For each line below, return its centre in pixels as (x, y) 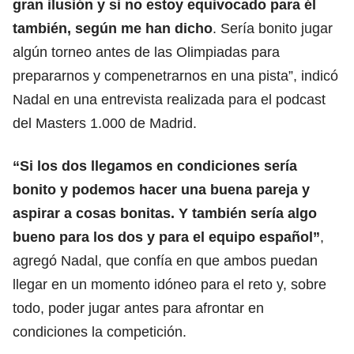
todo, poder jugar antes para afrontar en (138, 308)
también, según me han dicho (113, 28)
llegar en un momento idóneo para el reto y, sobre (169, 284)
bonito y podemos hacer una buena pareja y (161, 189)
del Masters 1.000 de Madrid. (105, 123)
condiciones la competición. (100, 331)
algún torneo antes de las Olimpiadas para (146, 52)
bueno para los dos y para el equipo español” (166, 237)
